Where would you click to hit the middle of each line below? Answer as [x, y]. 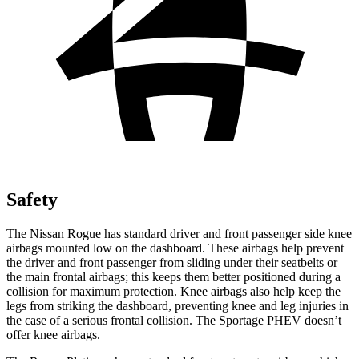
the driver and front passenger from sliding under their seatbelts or [172, 262]
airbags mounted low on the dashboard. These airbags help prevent [175, 248]
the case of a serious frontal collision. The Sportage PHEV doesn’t [174, 320]
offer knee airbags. [53, 334]
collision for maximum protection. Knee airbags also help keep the [173, 291]
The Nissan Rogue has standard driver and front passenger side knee [179, 233]
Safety [32, 199]
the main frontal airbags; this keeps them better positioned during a [173, 276]
